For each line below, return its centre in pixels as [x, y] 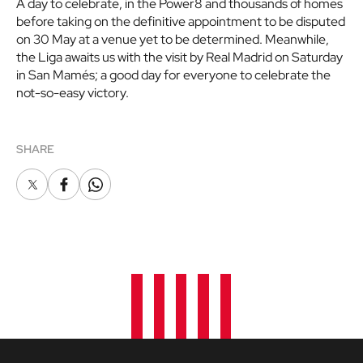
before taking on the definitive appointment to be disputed [181, 22]
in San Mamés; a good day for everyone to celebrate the [173, 75]
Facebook [86, 189]
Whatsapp [118, 189]
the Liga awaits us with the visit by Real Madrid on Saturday [179, 58]
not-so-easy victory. [73, 93]
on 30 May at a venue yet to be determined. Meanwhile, [173, 40]
